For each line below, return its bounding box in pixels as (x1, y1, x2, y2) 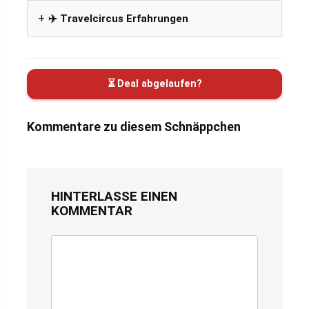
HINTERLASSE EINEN (51, 188, 177, 204)
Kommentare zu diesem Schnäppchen (27, 119, 241, 134)
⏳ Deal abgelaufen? (107, 77, 202, 90)
